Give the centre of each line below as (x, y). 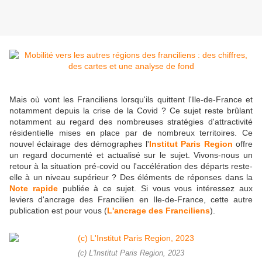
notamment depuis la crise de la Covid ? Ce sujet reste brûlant (131, 111)
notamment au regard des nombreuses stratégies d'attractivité (131, 122)
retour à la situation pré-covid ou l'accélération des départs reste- (131, 166)
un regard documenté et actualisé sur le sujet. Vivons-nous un (131, 155)
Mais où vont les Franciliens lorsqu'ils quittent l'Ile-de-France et (131, 100)
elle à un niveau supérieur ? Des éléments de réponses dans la (131, 177)
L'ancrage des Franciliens (158, 211)
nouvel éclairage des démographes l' (79, 144)
